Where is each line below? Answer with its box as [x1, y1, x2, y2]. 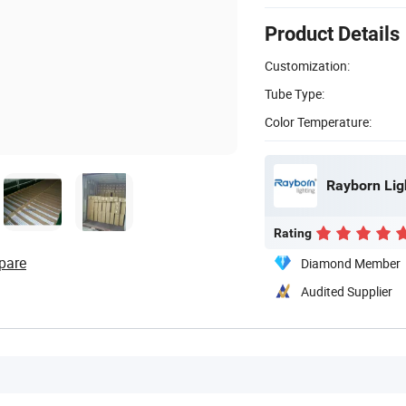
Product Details [265, 22, 400, 45]
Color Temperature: [265, 112, 372, 130]
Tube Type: [265, 84, 324, 102]
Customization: [265, 56, 350, 74]
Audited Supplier [301, 282, 392, 300]
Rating [274, 225, 312, 240]
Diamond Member [301, 254, 401, 272]
